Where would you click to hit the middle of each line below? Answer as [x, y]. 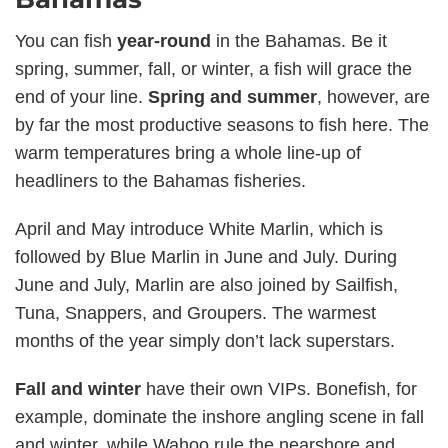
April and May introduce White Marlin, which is [199, 228]
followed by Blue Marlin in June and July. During [206, 256]
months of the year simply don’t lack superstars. [205, 340]
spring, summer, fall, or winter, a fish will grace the [213, 68]
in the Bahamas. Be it [299, 40]
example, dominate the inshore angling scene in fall [219, 416]
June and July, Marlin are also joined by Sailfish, [206, 284]
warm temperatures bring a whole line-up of [188, 152]
